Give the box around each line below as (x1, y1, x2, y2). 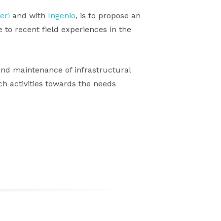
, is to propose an (75, 10, 141, 20)
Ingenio (48, 10, 75, 20)
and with (10, 10, 48, 20)
